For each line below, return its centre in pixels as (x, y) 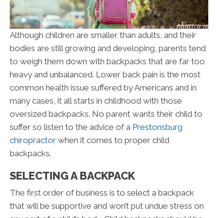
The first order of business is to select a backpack (102, 192)
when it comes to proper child (113, 140)
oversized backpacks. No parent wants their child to (106, 114)
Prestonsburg (157, 127)
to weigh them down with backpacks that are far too (107, 61)
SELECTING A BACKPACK (72, 175)
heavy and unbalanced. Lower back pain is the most (105, 74)
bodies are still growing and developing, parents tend (108, 48)
